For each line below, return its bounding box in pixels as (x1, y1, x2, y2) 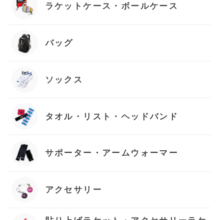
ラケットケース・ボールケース (45, 1, 179, 11)
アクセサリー (45, 185, 102, 195)
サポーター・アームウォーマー (45, 148, 179, 158)
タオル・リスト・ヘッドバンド (45, 111, 179, 121)
